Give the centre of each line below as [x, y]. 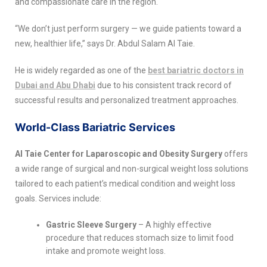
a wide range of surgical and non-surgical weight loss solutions [132, 168]
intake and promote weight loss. [106, 251]
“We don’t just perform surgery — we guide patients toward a [128, 28]
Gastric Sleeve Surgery [91, 224]
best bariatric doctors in [196, 70]
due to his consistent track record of [164, 85]
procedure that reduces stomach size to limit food [140, 237]
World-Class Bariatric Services [95, 127]
